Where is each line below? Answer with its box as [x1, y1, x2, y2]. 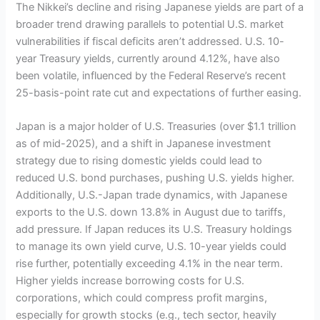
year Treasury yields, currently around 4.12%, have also [16, 51, 281, 65]
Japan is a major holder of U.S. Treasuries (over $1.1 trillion [16, 120, 297, 134]
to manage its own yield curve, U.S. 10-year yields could [16, 240, 287, 254]
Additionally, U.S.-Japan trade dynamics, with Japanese [16, 189, 288, 202]
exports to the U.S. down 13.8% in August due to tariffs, [16, 206, 286, 219]
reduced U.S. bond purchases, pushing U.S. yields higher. [16, 171, 295, 185]
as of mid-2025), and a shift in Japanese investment [16, 137, 271, 151]
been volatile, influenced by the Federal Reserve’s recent [16, 69, 286, 82]
